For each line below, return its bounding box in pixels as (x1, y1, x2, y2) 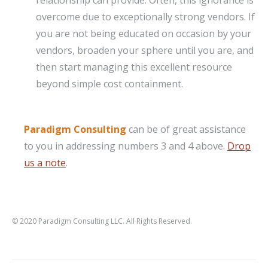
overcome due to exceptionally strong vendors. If (36, 10, 255, 23)
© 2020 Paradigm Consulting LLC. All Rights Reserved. (12, 216, 192, 226)
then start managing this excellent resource (36, 60, 232, 74)
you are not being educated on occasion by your (36, 27, 251, 40)
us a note (24, 156, 66, 169)
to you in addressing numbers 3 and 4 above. (24, 139, 227, 153)
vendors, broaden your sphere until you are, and (36, 44, 254, 57)
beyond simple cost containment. (36, 77, 183, 90)
